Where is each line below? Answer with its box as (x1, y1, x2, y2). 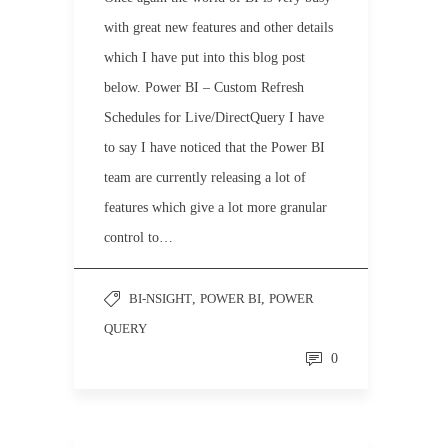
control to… (104, 230, 173, 245)
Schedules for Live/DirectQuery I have (104, 110, 324, 125)
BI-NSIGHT (129, 291, 192, 306)
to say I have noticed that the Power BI (104, 140, 325, 155)
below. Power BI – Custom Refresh (104, 80, 304, 95)
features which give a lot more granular (104, 200, 327, 215)
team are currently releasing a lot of (104, 170, 306, 185)
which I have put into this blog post (104, 50, 305, 65)
